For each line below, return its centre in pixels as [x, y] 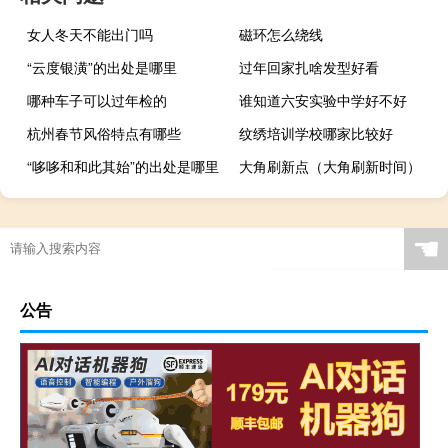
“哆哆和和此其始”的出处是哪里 [123, 165]
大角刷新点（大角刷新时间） [330, 165]
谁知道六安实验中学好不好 [323, 99]
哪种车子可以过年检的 [97, 99]
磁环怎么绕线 [281, 33]
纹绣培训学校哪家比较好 [316, 132]
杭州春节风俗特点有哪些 [104, 132]
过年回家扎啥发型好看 [309, 66]
